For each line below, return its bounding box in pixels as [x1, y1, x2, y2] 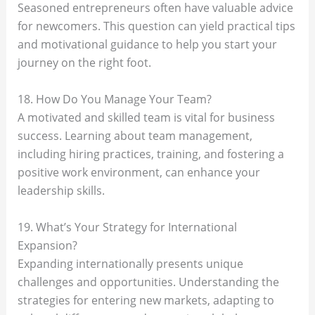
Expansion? [17, 237, 77, 253]
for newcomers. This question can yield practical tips [17, 18, 295, 34]
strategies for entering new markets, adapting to [17, 292, 274, 308]
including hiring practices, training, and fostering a [17, 146, 284, 162]
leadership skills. [17, 183, 105, 198]
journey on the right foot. [17, 55, 151, 71]
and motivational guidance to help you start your [17, 37, 277, 53]
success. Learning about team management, [17, 128, 252, 143]
